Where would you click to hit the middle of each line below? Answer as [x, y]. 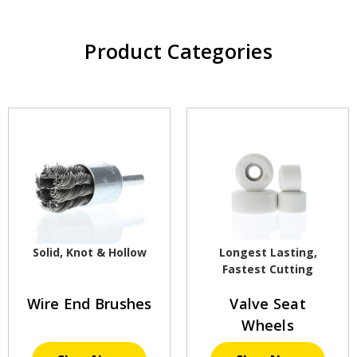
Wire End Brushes [89, 304]
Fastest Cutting [268, 269]
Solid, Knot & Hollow [89, 253]
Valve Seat [268, 304]
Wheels [268, 326]
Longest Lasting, [268, 253]
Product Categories [178, 51]
